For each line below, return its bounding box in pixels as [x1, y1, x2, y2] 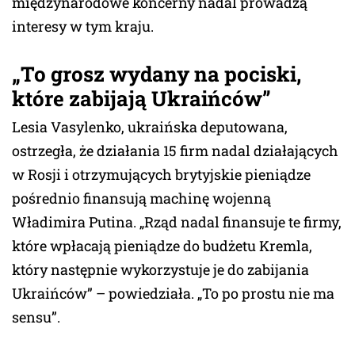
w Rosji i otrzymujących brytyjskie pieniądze [12, 164, 311, 184]
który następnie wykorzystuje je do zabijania [12, 259, 309, 279]
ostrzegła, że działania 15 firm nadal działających [12, 140, 338, 160]
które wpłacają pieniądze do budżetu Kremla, [12, 235, 312, 255]
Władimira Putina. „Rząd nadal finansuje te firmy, [12, 212, 342, 231]
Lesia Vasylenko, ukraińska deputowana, [12, 116, 288, 136]
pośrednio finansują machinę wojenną [12, 188, 271, 208]
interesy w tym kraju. [12, 16, 154, 36]
